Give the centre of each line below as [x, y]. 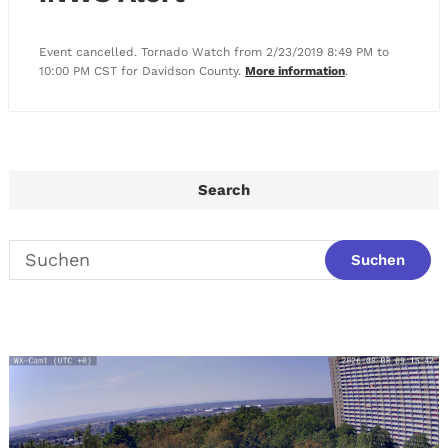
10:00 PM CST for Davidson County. [142, 70]
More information [295, 70]
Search [224, 189]
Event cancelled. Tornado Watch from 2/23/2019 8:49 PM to [214, 51]
